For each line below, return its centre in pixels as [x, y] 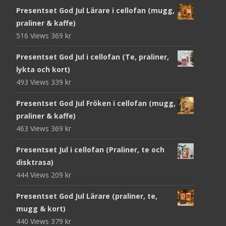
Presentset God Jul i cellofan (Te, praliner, [93, 56]
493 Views [34, 82]
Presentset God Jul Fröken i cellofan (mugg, [96, 103]
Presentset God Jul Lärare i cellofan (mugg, [95, 10]
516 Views [34, 35]
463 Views [34, 128]
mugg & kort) [41, 208]
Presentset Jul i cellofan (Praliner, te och [90, 149]
